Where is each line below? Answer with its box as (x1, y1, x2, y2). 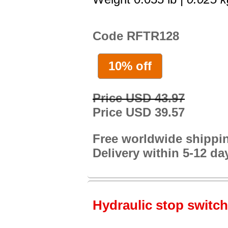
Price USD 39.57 (93, 105, 185, 119)
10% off (108, 59, 152, 73)
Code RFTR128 (93, 29, 179, 43)
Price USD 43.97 (93, 91, 185, 105)
